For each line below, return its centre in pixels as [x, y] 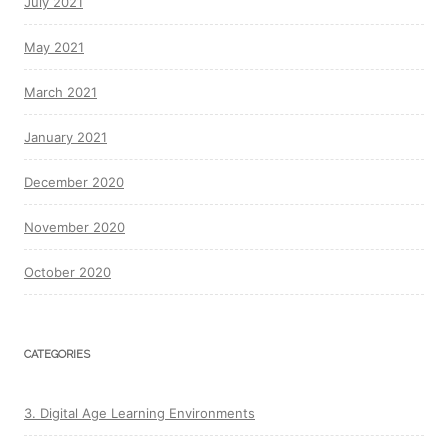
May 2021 [54, 47]
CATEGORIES [57, 354]
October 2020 [67, 272]
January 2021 [65, 137]
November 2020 [74, 227]
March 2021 [60, 92]
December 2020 [74, 182]
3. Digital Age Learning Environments [139, 413]
